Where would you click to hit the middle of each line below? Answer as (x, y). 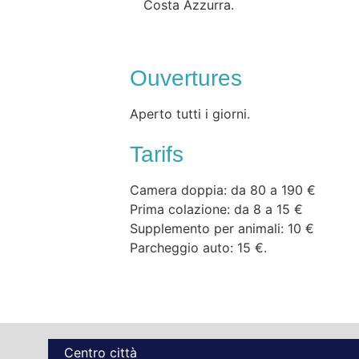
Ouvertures (186, 78)
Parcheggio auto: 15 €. (199, 248)
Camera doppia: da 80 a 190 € (223, 190)
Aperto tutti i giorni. (190, 113)
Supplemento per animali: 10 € (222, 229)
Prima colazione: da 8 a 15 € (217, 210)
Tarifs (157, 155)
